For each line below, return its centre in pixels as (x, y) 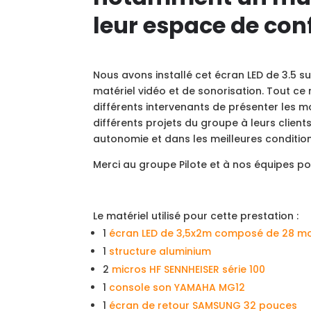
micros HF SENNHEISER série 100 (189, 269)
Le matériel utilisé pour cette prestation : (196, 216)
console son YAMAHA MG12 (177, 287)
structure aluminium (160, 251)
